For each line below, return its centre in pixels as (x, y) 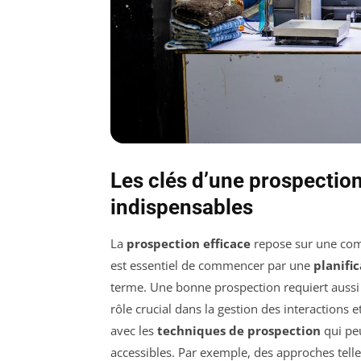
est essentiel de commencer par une (212, 266)
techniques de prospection (239, 331)
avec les (134, 331)
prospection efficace (189, 244)
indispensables (182, 207)
